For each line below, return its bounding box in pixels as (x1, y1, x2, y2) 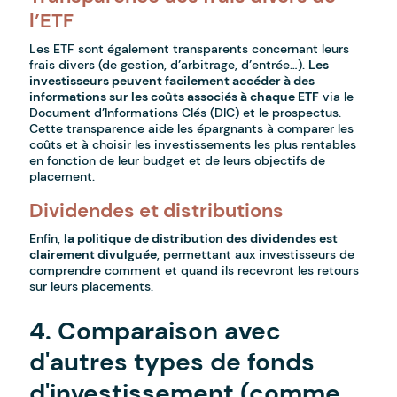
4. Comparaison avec (29, 315, 282, 348)
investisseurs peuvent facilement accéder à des (29, 73, 315, 90)
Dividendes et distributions (29, 198, 284, 224)
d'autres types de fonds (29, 346, 315, 379)
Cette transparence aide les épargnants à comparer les (29, 121, 354, 137)
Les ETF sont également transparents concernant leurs (29, 41, 350, 58)
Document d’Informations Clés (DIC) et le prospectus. (29, 105, 342, 121)
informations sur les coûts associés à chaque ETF (29, 89, 320, 105)
